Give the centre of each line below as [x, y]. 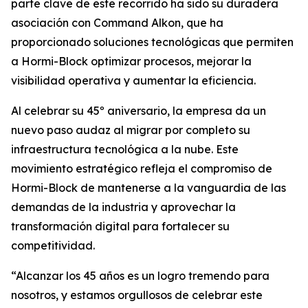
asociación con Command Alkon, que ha [117, 23]
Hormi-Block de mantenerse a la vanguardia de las [148, 188]
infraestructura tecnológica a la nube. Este [125, 149]
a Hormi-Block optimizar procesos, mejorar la [131, 61]
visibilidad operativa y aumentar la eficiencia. [133, 80]
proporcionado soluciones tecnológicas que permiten [152, 42]
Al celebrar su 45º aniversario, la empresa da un [139, 111]
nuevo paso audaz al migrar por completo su [131, 130]
